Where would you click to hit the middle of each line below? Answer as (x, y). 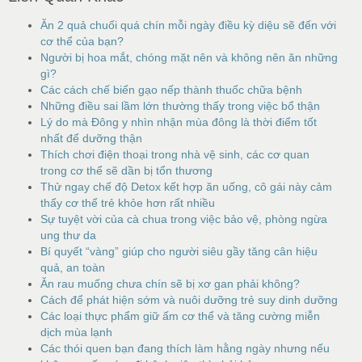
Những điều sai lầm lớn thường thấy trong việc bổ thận (180, 105)
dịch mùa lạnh (76, 332)
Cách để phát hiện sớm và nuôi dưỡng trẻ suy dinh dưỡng (189, 299)
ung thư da (68, 235)
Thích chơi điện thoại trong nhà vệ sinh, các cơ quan (175, 154)
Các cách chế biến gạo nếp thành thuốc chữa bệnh (171, 89)
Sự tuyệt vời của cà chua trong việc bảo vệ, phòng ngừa (184, 219)
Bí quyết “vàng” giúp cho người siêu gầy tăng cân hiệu (179, 251)
